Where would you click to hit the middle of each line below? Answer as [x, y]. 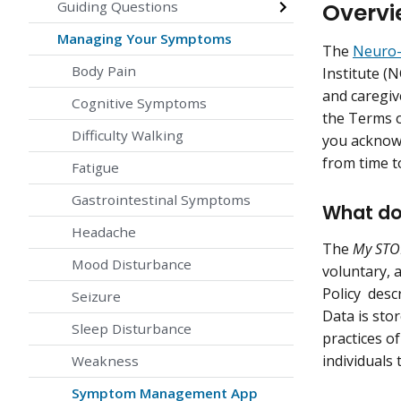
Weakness [105, 361]
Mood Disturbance [132, 264]
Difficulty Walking [128, 136]
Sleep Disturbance [132, 329]
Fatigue [95, 168]
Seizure [96, 297]
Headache [104, 232]
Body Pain [104, 71]
